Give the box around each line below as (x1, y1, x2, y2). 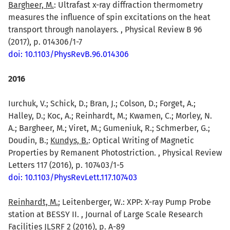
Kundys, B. (50, 135, 88, 145)
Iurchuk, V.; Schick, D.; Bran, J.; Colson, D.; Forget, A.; (8, 98, 196, 108)
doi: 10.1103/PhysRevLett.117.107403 (8, 172, 137, 182)
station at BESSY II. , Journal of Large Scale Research (8, 209, 203, 219)
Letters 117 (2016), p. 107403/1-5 (8, 160, 124, 170)
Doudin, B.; (8, 135, 50, 145)
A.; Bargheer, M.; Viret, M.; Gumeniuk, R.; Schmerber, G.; (8, 123, 210, 133)
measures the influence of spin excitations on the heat (8, 12, 210, 22)
